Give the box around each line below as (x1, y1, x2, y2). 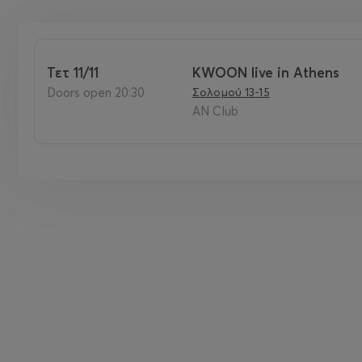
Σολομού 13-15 (192, 85, 270, 99)
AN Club (192, 103, 238, 119)
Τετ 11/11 (55, 64, 99, 81)
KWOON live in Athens (192, 64, 339, 81)
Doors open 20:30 (56, 85, 145, 100)
